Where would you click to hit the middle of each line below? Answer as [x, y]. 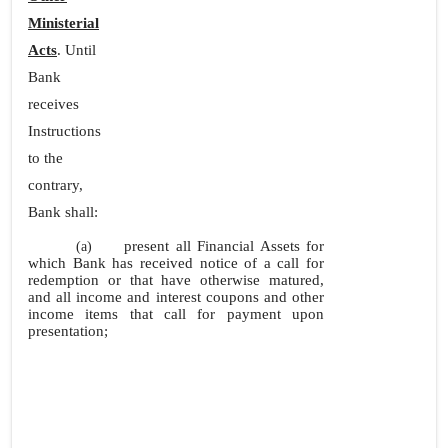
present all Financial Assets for [224, 246]
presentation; [68, 331]
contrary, [55, 185]
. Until [76, 50]
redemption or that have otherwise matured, [176, 280]
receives [53, 104]
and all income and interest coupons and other [176, 297]
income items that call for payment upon [176, 314]
